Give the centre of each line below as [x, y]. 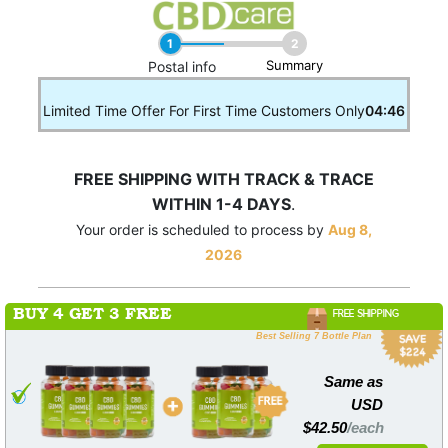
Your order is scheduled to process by [201, 229]
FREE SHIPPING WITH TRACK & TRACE [223, 178]
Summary [295, 64]
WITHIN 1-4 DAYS [222, 203]
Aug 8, [349, 229]
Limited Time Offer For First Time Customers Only [203, 110]
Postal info [182, 66]
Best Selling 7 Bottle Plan [314, 335]
